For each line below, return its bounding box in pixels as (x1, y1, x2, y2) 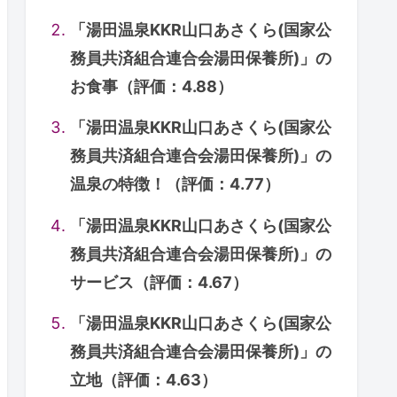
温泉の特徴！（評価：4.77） (70, 175, 281, 194)
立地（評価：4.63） (70, 370, 218, 389)
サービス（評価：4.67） (70, 272, 249, 292)
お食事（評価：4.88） (70, 76, 234, 96)
